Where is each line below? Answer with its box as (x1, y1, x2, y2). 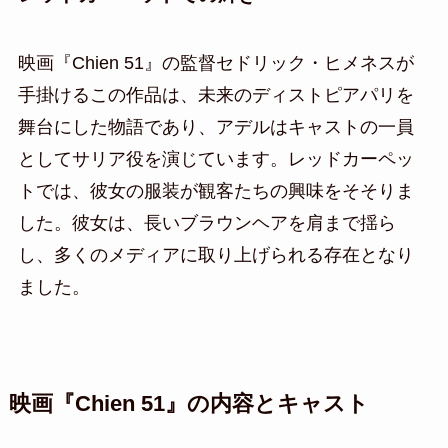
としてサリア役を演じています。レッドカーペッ (17, 149, 414, 170)
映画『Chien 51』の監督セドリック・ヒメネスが (17, 53, 414, 74)
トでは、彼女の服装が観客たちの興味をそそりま (17, 181, 414, 202)
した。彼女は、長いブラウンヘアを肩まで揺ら (17, 213, 396, 234)
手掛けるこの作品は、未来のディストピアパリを (17, 85, 414, 106)
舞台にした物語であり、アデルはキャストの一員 (17, 117, 414, 138)
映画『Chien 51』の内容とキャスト (8, 392, 369, 417)
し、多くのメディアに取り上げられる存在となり (17, 245, 414, 266)
